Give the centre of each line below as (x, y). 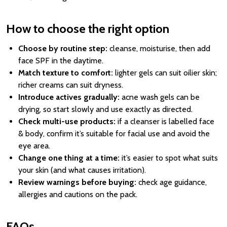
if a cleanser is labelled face (165, 121)
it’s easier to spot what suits (169, 158)
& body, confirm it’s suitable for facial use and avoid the (114, 134)
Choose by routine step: (63, 48)
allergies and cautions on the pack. (78, 194)
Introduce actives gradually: (69, 97)
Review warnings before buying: (77, 182)
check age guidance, (172, 182)
